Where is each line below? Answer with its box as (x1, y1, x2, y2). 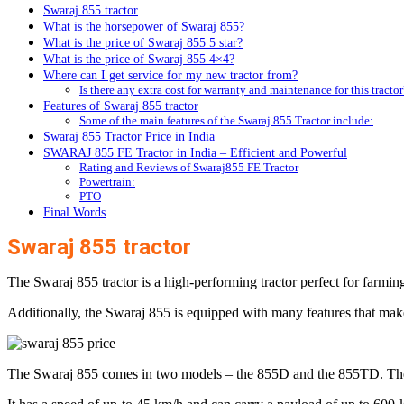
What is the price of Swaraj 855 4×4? (43, 51, 234, 67)
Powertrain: (79, 175, 135, 189)
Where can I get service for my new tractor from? (43, 68, 298, 83)
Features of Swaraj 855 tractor (43, 98, 198, 114)
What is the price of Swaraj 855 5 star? (43, 35, 243, 50)
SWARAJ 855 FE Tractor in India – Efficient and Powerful (43, 145, 347, 161)
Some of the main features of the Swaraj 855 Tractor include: (79, 114, 373, 128)
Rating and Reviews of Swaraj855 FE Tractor (79, 161, 298, 175)
